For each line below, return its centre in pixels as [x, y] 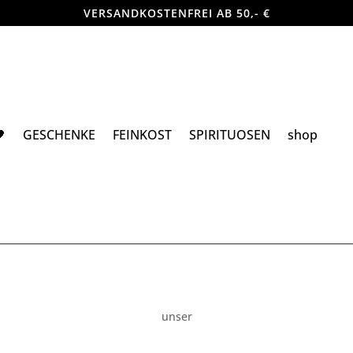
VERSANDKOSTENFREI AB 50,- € [176, 13]
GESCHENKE [59, 134]
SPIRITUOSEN [230, 134]
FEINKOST [143, 134]
